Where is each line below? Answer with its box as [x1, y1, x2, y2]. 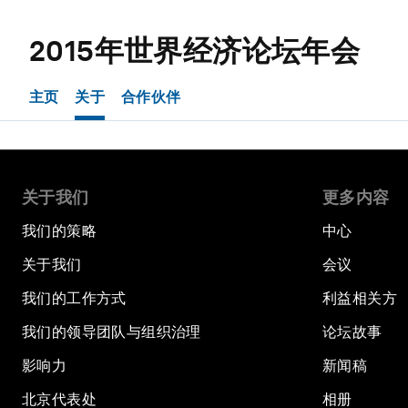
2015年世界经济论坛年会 [29, 33, 361, 68]
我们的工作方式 [22, 290, 127, 307]
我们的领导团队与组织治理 [22, 323, 201, 341]
